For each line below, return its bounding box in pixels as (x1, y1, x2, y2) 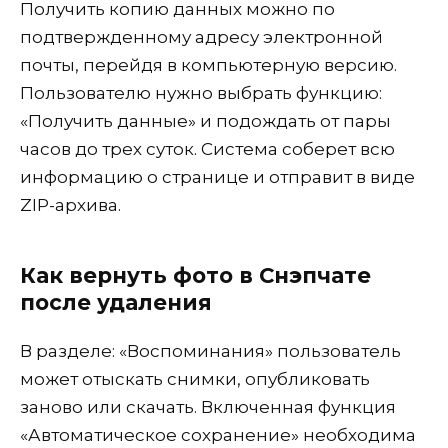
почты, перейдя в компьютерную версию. (20, 55, 397, 76)
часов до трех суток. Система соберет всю (20, 139, 395, 160)
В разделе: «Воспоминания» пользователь (20, 341, 401, 362)
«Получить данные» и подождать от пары (20, 111, 391, 132)
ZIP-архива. (20, 195, 121, 216)
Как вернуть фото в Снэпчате (20, 261, 371, 288)
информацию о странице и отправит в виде (20, 167, 415, 188)
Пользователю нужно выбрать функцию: (20, 83, 382, 104)
